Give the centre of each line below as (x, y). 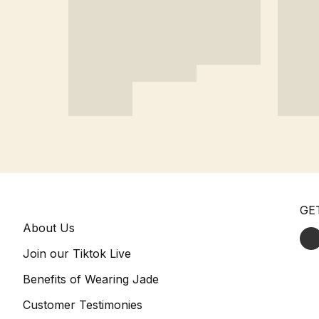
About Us (49, 228)
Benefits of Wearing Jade (91, 279)
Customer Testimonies (83, 304)
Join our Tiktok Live (77, 253)
